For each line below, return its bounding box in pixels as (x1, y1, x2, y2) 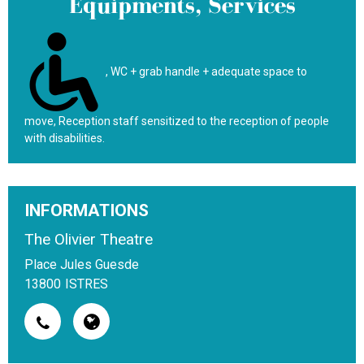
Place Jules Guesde (24, 257, 139, 272)
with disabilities (24, 132, 102, 145)
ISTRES (65, 276, 108, 292)
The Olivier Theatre (24, 230, 153, 249)
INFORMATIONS (24, 201, 149, 220)
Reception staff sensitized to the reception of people (58, 115, 329, 128)
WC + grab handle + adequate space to (110, 64, 307, 78)
